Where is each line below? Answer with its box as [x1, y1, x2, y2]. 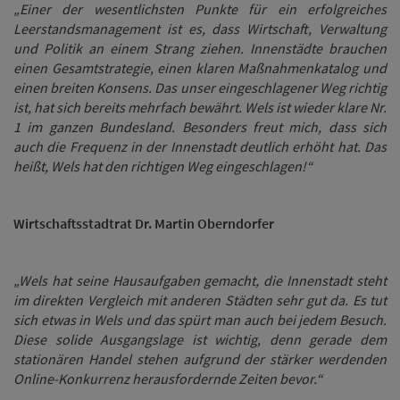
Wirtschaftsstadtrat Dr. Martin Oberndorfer [13, 214, 274, 232]
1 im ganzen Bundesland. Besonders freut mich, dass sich [13, 118, 387, 136]
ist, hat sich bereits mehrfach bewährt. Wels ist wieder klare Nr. [13, 98, 387, 116]
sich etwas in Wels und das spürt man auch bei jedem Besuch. [13, 311, 387, 329]
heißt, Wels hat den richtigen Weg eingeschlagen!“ [13, 157, 315, 175]
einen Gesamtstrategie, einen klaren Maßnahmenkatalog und [13, 59, 387, 77]
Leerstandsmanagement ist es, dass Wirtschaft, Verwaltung [13, 20, 387, 37]
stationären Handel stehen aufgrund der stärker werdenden [13, 350, 387, 368]
